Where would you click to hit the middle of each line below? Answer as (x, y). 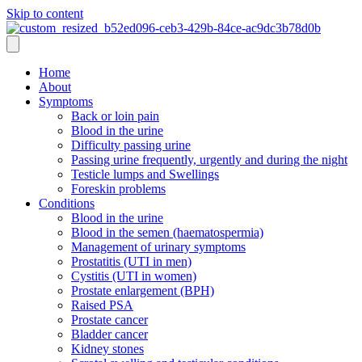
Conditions (67, 203)
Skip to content (45, 13)
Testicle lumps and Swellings (145, 174)
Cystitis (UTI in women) (134, 276)
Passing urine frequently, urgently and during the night (209, 160)
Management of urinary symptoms (158, 247)
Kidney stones (107, 349)
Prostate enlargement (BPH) (143, 290)
